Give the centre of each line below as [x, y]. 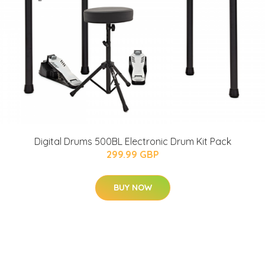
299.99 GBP [132, 155]
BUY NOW [132, 188]
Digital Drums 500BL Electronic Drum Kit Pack [132, 142]
